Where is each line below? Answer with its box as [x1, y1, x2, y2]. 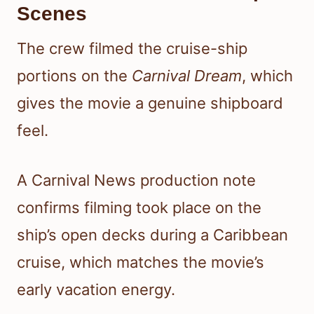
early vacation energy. [17, 280, 175, 299]
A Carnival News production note [17, 170, 256, 189]
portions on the [17, 66, 132, 85]
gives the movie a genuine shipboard [17, 93, 283, 112]
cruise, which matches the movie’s [17, 252, 264, 271]
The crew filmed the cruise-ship [17, 39, 247, 57]
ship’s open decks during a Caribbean [17, 225, 288, 244]
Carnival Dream [132, 66, 242, 85]
